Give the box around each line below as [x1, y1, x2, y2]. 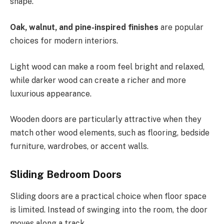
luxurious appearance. [10, 88, 91, 98]
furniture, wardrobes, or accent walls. [10, 141, 148, 151]
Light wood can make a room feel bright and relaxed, [10, 61, 204, 71]
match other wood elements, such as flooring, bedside [10, 128, 209, 138]
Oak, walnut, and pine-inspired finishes [10, 22, 158, 32]
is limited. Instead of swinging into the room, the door [10, 205, 207, 215]
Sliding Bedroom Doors [10, 168, 121, 180]
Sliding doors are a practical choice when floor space [10, 191, 206, 201]
